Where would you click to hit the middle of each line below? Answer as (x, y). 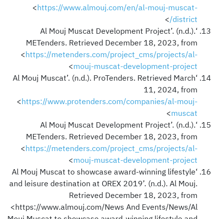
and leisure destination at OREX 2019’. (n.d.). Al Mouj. (103, 184)
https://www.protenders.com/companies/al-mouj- (109, 101)
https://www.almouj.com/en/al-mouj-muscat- (117, 8)
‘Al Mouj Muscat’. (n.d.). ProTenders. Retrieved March (104, 78)
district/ (185, 19)
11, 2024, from (171, 90)
